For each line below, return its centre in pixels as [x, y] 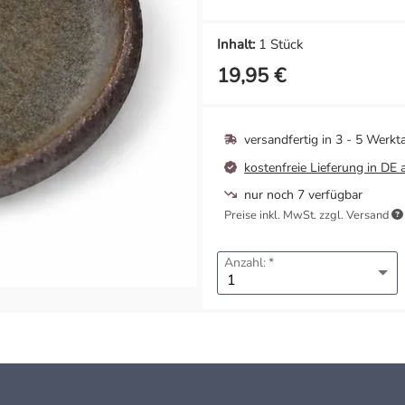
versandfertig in [288, 139]
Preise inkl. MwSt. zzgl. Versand [308, 215]
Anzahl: [245, 262]
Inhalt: [236, 44]
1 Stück [279, 44]
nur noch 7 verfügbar [302, 194]
